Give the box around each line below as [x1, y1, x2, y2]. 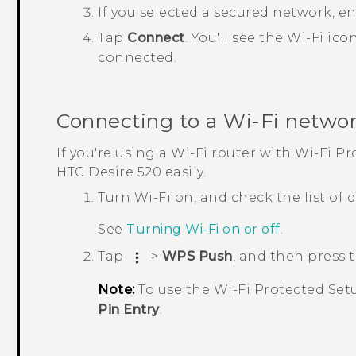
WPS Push [161, 249, 233, 265]
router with [207, 145, 296, 161]
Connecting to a [56, 109, 224, 133]
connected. [98, 50, 177, 66]
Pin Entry [98, 301, 160, 317]
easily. [161, 164, 207, 180]
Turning [126, 222, 186, 238]
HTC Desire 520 [56, 164, 162, 180]
